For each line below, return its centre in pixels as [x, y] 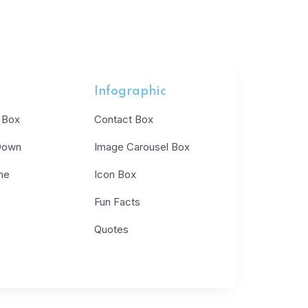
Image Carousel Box [142, 147]
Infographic [131, 91]
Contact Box [124, 119]
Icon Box [115, 174]
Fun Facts [118, 202]
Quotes [112, 229]
